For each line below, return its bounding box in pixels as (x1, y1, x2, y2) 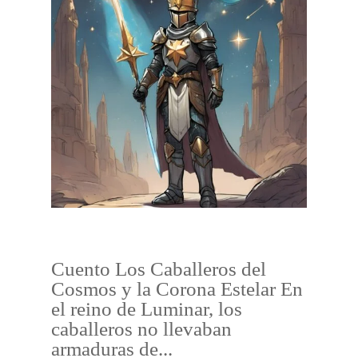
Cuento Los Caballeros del (51, 258, 266, 280)
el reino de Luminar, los (51, 298, 242, 320)
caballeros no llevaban (51, 318, 232, 340)
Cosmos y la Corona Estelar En (51, 278, 303, 300)
